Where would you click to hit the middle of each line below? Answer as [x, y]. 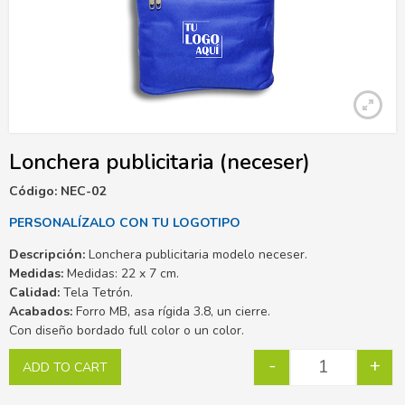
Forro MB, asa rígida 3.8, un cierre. [173, 311]
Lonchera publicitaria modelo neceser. [196, 254]
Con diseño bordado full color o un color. [127, 330]
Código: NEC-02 [59, 191]
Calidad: [34, 292]
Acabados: [42, 311]
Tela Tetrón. [96, 292]
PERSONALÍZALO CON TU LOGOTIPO [125, 222]
